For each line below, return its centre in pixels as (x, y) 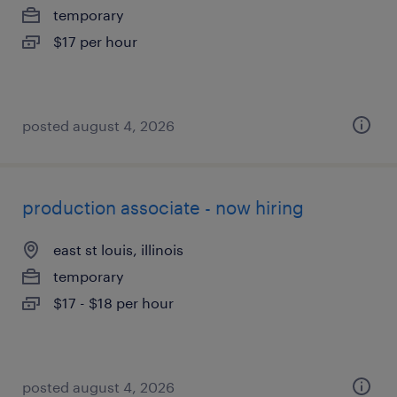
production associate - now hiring (163, 207)
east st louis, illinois (118, 249)
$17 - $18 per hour (113, 303)
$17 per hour (95, 41)
